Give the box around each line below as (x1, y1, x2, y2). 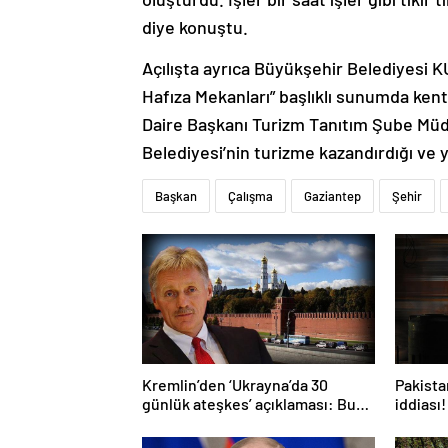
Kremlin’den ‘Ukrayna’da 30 (142, 374, 328, 394)
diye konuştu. (142, 15, 248, 38)
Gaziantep (304, 187, 361, 204)
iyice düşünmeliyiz (142, 412, 271, 432)
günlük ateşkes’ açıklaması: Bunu (142, 393, 374, 413)
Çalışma (228, 187, 273, 204)
